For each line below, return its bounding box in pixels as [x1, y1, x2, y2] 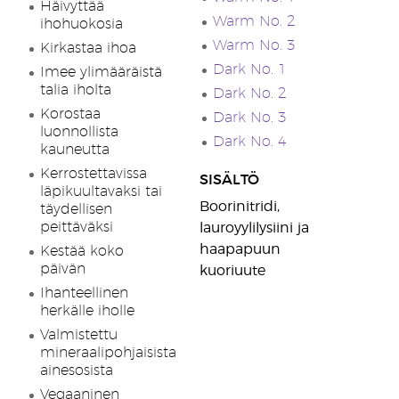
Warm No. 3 [213, 38, 296, 53]
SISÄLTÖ [199, 173, 259, 187]
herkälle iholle [40, 304, 134, 318]
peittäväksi [40, 220, 113, 234]
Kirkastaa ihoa [40, 41, 136, 55]
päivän [40, 262, 85, 276]
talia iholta [40, 83, 111, 97]
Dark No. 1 [213, 62, 287, 77]
